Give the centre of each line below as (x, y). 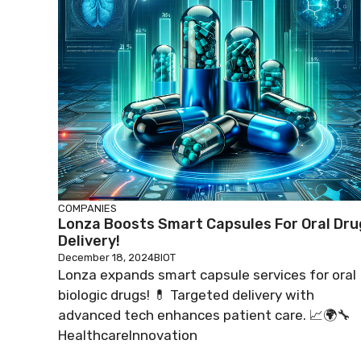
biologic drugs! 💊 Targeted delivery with (186, 295)
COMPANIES (87, 208)
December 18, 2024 (106, 257)
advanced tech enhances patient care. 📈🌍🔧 (204, 315)
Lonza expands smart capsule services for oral (207, 274)
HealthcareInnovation (128, 335)
